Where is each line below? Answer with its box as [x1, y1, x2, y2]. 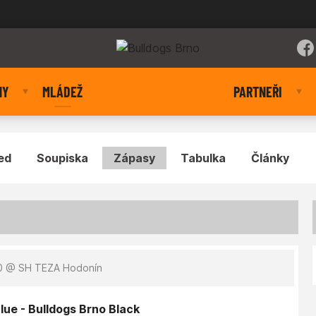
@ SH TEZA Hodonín [2, 262, 102, 274]
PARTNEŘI [233, 83, 282, 100]
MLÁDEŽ [42, 83, 83, 100]
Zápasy [114, 151, 155, 165]
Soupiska [37, 151, 88, 165]
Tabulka [181, 151, 226, 165]
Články [251, 151, 289, 165]
